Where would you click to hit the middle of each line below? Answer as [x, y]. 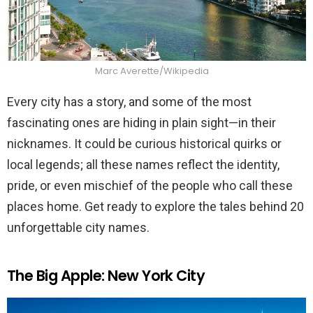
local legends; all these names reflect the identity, [143, 164]
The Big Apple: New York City [106, 275]
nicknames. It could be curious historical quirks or [144, 143]
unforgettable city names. [78, 227]
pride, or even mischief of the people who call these [150, 185]
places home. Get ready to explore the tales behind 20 [155, 206]
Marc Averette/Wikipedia [153, 71]
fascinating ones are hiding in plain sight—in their [141, 122]
